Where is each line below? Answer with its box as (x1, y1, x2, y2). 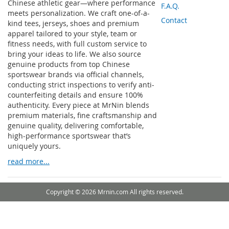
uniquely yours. (8, 141, 61, 151)
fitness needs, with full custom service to (8, 39, 147, 49)
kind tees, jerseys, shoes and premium (8, 18, 139, 29)
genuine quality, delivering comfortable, (8, 121, 144, 131)
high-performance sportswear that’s (8, 131, 131, 141)
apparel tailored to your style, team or (8, 29, 137, 39)
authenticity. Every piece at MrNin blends (8, 100, 149, 110)
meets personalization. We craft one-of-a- (8, 8, 150, 18)
